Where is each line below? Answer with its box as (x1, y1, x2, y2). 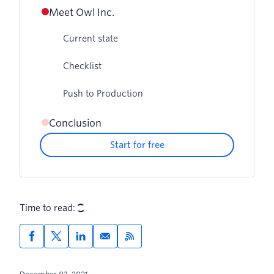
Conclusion (49, 117, 102, 129)
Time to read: (20, 202, 75, 213)
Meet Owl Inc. (49, 6, 114, 18)
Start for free (109, 139, 165, 150)
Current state (63, 33, 118, 43)
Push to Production (63, 88, 143, 98)
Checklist (63, 61, 102, 71)
